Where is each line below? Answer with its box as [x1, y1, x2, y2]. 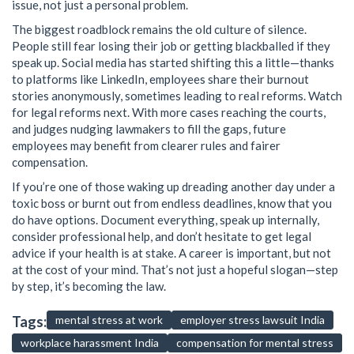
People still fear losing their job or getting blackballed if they [12, 38, 330, 53]
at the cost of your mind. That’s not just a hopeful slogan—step [12, 262, 338, 277]
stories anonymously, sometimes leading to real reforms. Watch [12, 88, 342, 103]
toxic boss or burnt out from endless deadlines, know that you [12, 195, 332, 210]
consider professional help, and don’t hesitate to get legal [12, 228, 311, 243]
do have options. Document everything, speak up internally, [12, 212, 319, 227]
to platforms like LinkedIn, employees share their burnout [12, 71, 309, 86]
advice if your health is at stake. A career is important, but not [12, 245, 331, 260]
